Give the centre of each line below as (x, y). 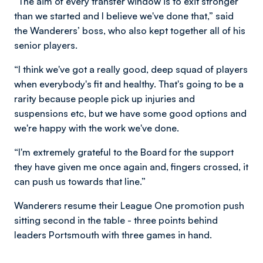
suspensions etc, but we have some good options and (130, 113)
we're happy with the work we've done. (97, 128)
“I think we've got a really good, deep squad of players (131, 69)
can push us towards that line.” (80, 181)
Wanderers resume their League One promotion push (129, 205)
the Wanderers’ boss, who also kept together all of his (130, 30)
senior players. (46, 45)
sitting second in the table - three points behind (116, 220)
